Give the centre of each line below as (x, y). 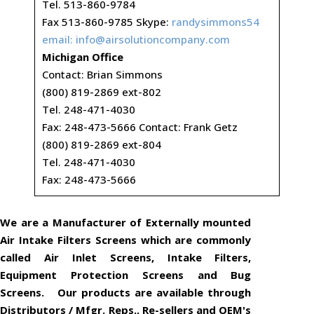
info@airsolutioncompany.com (152, 39)
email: (59, 39)
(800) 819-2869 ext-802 (101, 92)
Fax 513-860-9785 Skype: (107, 22)
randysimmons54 (215, 22)
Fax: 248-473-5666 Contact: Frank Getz (139, 127)
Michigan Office (82, 57)
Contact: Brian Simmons (102, 74)
